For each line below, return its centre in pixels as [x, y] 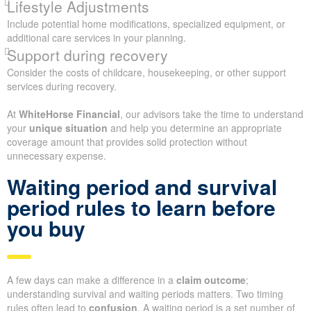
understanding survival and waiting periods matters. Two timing [145, 293]
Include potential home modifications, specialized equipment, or [146, 23]
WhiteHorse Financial [69, 114]
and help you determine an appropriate [195, 127]
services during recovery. [62, 86]
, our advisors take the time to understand [212, 114]
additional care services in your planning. [96, 37]
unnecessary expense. [57, 155]
